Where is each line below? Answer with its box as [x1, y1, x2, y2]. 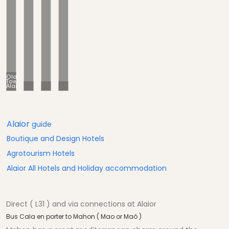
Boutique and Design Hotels [7, 133, 104, 144]
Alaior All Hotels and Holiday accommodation [7, 163, 167, 174]
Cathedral [63, 82, 94, 90]
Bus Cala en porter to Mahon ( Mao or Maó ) [6, 212, 142, 221]
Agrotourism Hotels [7, 148, 75, 159]
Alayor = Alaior [29, 82, 71, 90]
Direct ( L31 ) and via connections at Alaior [6, 199, 156, 210]
